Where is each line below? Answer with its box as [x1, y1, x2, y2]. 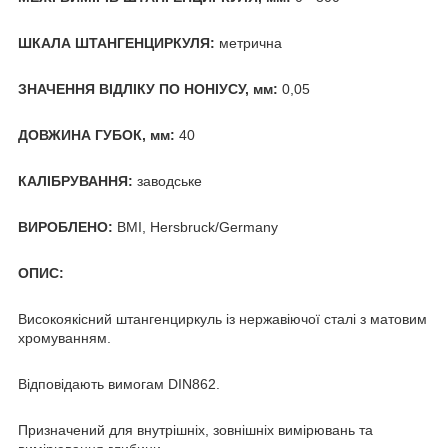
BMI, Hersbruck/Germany [113, 219, 278, 236]
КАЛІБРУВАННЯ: [18, 173, 133, 190]
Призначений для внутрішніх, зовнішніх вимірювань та [18, 422, 373, 439]
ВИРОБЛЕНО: [18, 219, 113, 236]
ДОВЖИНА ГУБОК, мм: [18, 127, 179, 144]
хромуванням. [18, 330, 111, 347]
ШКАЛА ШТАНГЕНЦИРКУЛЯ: [18, 35, 215, 52]
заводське [133, 173, 202, 190]
